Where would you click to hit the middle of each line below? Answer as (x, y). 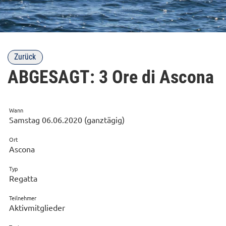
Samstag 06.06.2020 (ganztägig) (67, 119)
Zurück (25, 57)
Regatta (23, 178)
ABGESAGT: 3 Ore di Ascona (111, 77)
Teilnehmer (23, 197)
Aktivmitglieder (37, 207)
